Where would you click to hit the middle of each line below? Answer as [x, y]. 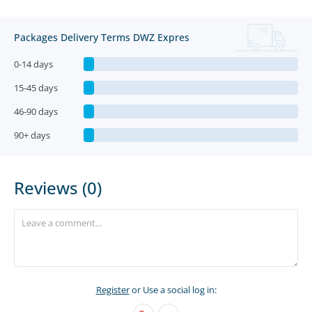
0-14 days [33, 64]
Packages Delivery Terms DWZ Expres [102, 37]
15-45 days [36, 88]
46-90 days [36, 111]
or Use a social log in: [173, 290]
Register [112, 290]
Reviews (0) [58, 188]
